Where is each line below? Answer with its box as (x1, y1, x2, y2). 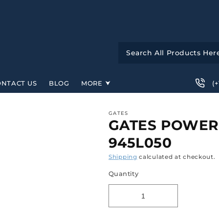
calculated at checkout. (137, 153, 216, 160)
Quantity (109, 170, 139, 177)
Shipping (109, 153, 137, 160)
